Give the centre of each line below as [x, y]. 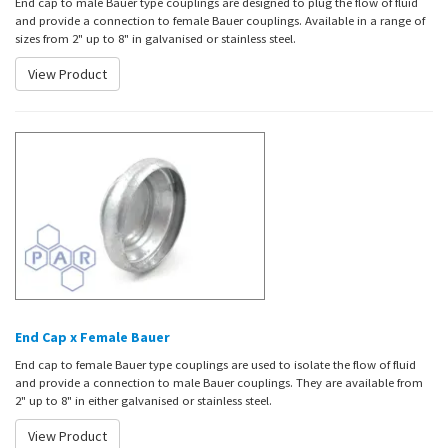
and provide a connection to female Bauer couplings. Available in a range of [220, 20]
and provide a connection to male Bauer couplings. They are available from [219, 382]
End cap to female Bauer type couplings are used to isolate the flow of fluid [215, 364]
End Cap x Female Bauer [92, 337]
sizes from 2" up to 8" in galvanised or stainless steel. [155, 38]
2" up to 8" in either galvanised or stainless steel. [143, 400]
